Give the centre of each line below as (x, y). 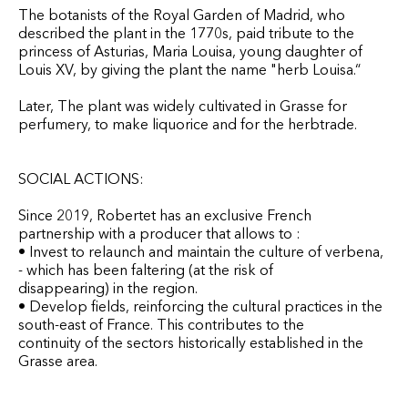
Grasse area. (58, 361)
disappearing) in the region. (108, 288)
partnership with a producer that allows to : (159, 233)
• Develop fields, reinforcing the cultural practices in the (200, 306)
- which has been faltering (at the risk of (146, 270)
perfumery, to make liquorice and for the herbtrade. (188, 124)
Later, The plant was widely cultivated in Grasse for (183, 106)
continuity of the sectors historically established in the (191, 342)
